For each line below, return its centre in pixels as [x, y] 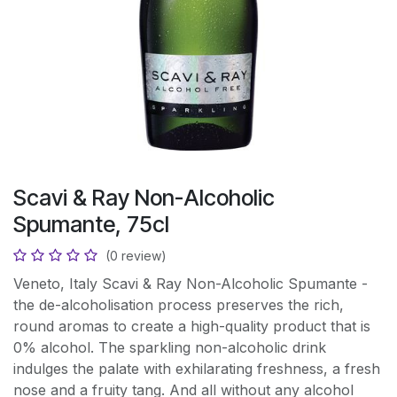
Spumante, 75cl [91, 224]
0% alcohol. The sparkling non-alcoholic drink [170, 347]
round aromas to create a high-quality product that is [192, 326]
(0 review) [136, 256]
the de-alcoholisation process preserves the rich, [179, 305]
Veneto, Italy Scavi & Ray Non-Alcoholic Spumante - [191, 284]
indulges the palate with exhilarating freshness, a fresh [197, 369]
